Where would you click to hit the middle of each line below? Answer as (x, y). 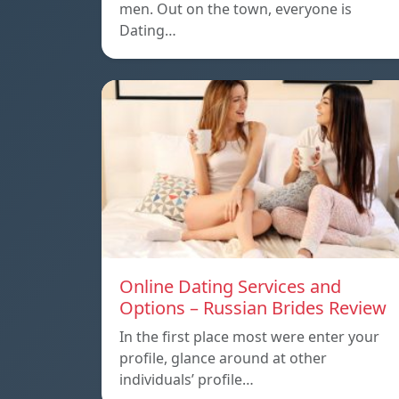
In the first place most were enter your (249, 337)
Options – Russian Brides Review (253, 308)
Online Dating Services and (230, 287)
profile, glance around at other (223, 358)
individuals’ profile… (187, 380)
